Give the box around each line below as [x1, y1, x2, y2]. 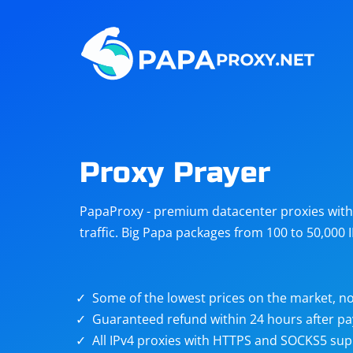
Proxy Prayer [79, 156, 272, 190]
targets [240, 203, 284, 221]
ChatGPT [116, 129, 168, 147]
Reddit [240, 72, 280, 90]
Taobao [116, 186, 161, 203]
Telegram [116, 72, 172, 90]
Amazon [240, 16, 291, 33]
